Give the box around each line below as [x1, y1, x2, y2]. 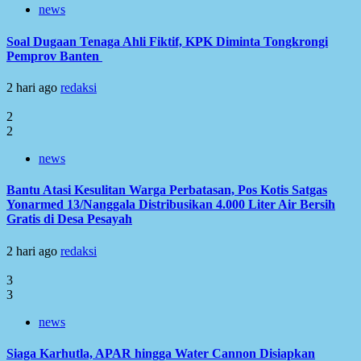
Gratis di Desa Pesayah [6, 212, 132, 226]
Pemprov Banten [6, 48, 102, 63]
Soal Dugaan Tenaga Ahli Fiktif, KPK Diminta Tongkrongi [6, 34, 328, 48]
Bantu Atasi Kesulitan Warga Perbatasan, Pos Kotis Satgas [6, 183, 327, 197]
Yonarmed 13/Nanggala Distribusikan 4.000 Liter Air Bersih [6, 197, 335, 212]
